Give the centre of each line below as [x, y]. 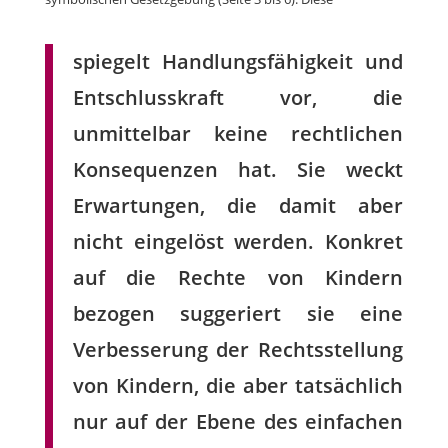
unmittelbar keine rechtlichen [238, 134]
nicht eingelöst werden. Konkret [238, 242]
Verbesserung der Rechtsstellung [238, 350]
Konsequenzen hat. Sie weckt [238, 170]
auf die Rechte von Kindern [238, 278]
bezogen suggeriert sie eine [238, 314]
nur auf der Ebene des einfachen [238, 422]
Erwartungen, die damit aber [238, 206]
